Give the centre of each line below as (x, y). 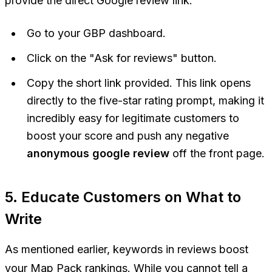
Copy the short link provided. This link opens (139, 83)
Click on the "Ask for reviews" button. (122, 58)
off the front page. (217, 154)
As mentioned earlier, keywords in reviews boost (127, 250)
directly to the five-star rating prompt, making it (145, 101)
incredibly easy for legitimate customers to (133, 118)
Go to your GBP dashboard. (96, 33)
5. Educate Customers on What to (123, 197)
